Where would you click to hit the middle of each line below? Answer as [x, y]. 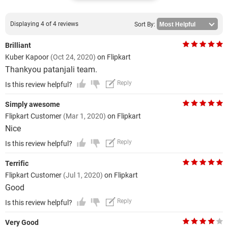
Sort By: [145, 24]
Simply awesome [33, 104]
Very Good [22, 222]
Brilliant [18, 45]
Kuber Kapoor [28, 57]
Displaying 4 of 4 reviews [44, 24]
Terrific [17, 163]
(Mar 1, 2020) [84, 116]
